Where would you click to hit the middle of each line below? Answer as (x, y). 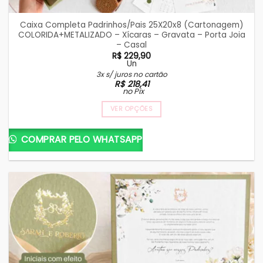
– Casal (131, 45)
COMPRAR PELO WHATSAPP (80, 139)
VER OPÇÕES (131, 109)
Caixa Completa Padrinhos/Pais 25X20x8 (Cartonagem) (131, 25)
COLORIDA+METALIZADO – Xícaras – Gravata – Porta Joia (131, 35)
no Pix (133, 91)
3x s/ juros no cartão (131, 74)
